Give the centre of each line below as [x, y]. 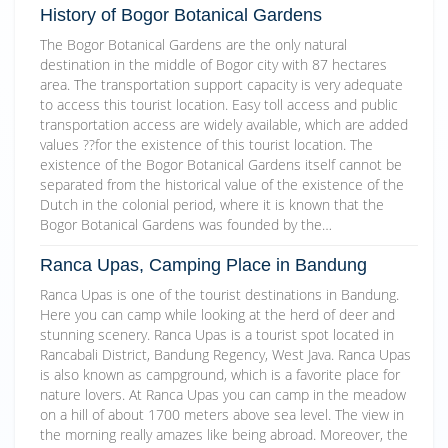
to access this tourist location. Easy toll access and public [219, 105]
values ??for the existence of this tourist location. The [206, 145]
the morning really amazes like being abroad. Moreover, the [224, 435]
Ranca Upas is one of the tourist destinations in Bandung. [219, 295]
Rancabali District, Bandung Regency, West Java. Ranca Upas [225, 355]
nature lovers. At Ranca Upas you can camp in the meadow [223, 395]
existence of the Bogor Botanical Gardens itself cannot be [221, 165]
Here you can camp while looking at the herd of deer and [217, 315]
